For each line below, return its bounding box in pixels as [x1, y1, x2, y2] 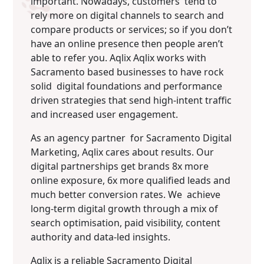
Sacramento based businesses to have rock [31, 65, 225, 78]
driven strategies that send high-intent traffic [31, 94, 232, 107]
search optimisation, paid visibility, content [31, 216, 221, 229]
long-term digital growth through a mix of [31, 202, 219, 215]
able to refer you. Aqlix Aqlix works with [31, 51, 207, 64]
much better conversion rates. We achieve [31, 188, 221, 201]
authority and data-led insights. [31, 230, 171, 243]
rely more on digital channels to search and [31, 9, 225, 22]
